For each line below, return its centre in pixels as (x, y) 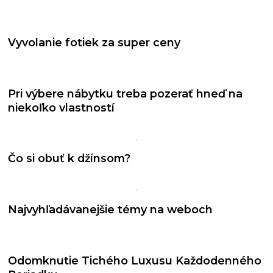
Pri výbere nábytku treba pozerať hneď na (126, 93)
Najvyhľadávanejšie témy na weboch (111, 209)
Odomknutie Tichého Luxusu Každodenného (135, 260)
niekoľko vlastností (62, 107)
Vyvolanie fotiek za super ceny (94, 42)
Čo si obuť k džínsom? (69, 158)
